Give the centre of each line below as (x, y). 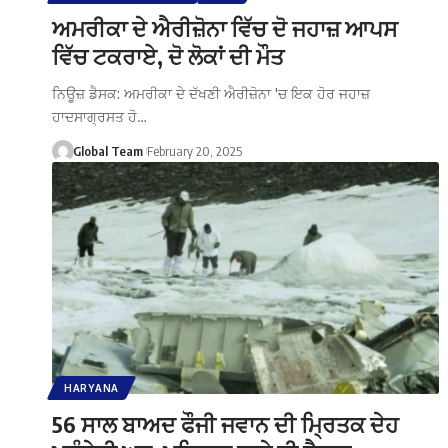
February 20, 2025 (194, 150)
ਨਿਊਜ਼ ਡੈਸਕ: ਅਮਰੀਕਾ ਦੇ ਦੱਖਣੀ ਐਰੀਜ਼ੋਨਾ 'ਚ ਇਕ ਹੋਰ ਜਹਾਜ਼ (211, 93)
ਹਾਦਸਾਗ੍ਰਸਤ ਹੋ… (99, 116)
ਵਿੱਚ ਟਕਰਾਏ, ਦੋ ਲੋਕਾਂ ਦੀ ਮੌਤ (168, 55)
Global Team (107, 150)
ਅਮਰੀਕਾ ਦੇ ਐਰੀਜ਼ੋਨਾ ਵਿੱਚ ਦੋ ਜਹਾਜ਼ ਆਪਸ (225, 27)
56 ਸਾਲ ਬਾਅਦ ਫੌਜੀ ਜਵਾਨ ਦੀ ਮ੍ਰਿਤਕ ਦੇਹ (225, 423)
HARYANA (91, 387)
